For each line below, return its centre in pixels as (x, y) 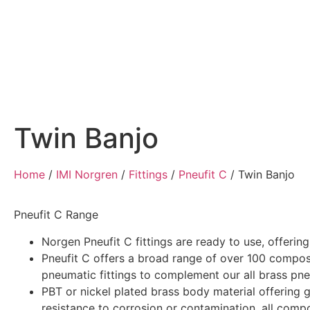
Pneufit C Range (56, 215)
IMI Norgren (87, 174)
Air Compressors (143, 93)
